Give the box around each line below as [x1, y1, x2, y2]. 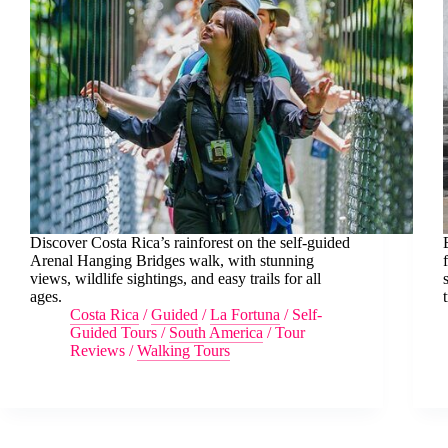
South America [169, 323, 263, 341]
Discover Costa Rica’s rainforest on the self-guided [30, 233, 350, 251]
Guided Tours [70, 323, 157, 341]
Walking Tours [137, 341, 230, 359]
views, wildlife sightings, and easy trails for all [30, 269, 321, 287]
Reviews [70, 341, 125, 359]
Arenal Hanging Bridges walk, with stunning [30, 251, 314, 269]
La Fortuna [210, 305, 280, 323]
